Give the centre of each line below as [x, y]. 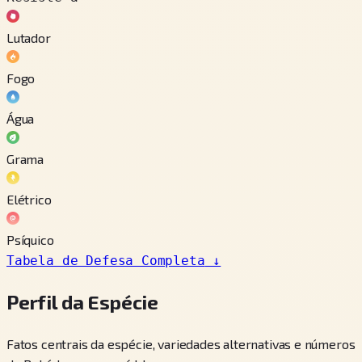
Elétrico [29, 199]
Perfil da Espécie [83, 301]
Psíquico [30, 239]
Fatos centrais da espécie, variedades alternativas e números [181, 343]
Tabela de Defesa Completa [106, 260]
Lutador [29, 37]
